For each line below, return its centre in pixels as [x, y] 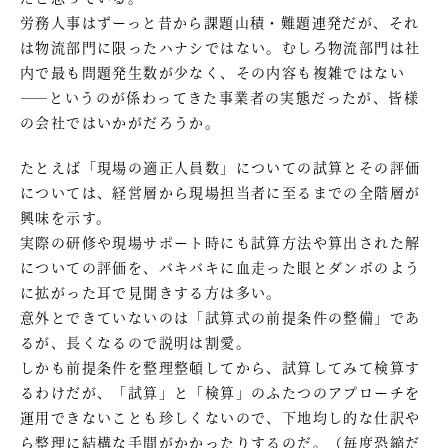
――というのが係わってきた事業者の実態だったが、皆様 [219, 96]
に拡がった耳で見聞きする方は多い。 [151, 291]
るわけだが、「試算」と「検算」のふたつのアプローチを [220, 391]
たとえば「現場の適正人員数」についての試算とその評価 [220, 166]
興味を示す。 [66, 216]
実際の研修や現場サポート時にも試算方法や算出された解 [220, 241]
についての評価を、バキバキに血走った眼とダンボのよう [220, 266]
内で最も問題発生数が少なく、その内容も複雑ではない [212, 71]
